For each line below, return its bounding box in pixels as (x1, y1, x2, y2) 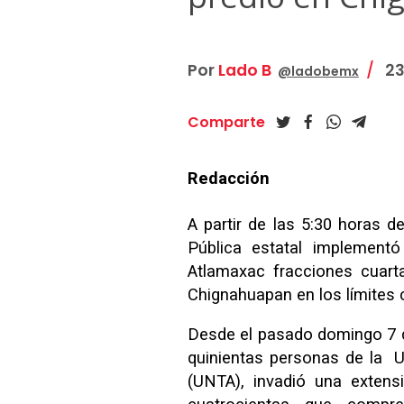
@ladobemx (277, 62, 359, 81)
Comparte (187, 112, 265, 133)
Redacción (187, 169, 270, 188)
